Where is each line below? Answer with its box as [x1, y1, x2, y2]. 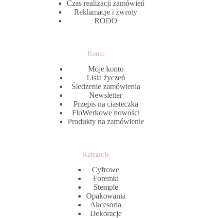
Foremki [92, 174, 119, 182]
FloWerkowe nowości [72, 108, 140, 117]
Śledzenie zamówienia [71, 82, 140, 91]
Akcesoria [90, 200, 122, 209]
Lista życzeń [86, 73, 125, 82]
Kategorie [82, 150, 109, 158]
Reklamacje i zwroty [74, 7, 138, 16]
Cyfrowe [92, 165, 120, 174]
